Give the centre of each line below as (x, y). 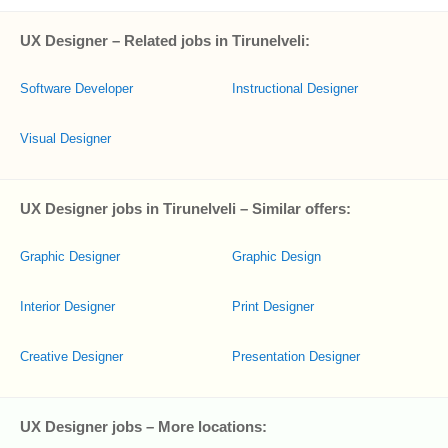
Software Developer (76, 88)
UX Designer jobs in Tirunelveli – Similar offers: (185, 208)
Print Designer (273, 306)
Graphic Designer (70, 256)
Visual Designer (65, 138)
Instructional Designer (295, 88)
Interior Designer (67, 306)
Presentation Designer (296, 356)
